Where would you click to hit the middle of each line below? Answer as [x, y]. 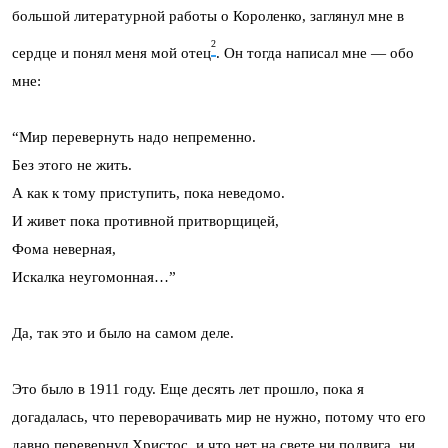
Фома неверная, [64, 248]
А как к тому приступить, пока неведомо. [148, 192]
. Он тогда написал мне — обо [315, 52]
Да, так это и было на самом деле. [123, 332]
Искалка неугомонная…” [94, 276]
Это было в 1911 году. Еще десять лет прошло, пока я [188, 388]
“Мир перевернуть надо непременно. [134, 136]
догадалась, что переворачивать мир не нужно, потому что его [219, 416]
